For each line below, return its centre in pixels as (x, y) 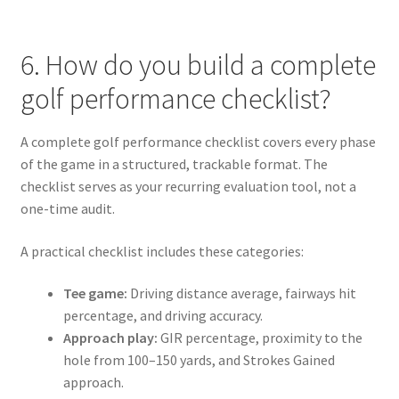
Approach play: (110, 338)
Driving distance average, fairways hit (241, 293)
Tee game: (95, 293)
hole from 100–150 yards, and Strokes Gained (199, 360)
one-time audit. (67, 209)
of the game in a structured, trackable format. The (174, 164)
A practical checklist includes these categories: (162, 251)
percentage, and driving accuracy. (163, 316)
